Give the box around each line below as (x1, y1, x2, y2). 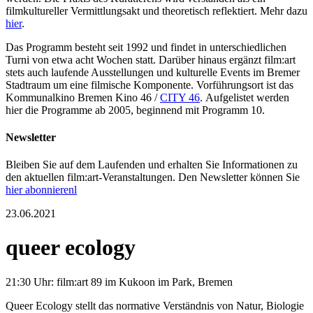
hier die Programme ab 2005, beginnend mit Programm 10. (6, 103, 265, 116)
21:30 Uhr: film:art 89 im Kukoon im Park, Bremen (6, 275, 233, 288)
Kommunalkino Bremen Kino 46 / (6, 91, 160, 103)
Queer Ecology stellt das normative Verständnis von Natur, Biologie (6, 299, 304, 312)
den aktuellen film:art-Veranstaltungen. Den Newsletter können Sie (6, 171, 300, 184)
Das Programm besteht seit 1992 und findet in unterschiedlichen (6, 41, 286, 53)
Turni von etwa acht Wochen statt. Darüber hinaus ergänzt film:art (6, 53, 296, 66)
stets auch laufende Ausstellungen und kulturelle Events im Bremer (6, 66, 300, 78)
